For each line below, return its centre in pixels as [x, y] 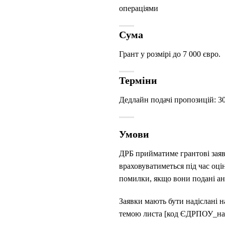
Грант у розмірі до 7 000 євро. [170, 54]
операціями [139, 9]
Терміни [138, 80]
